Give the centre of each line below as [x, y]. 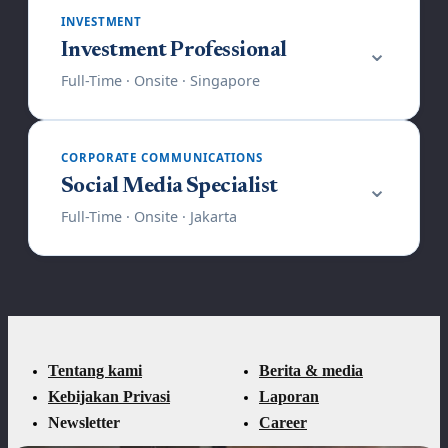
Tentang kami [95, 370]
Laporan [289, 396]
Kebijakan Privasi [109, 396]
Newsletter [84, 422]
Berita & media [311, 370]
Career [283, 422]
